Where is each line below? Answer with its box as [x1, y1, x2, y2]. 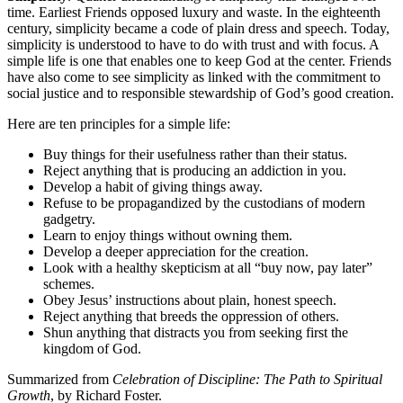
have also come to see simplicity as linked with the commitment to [7, 68, 381, 85]
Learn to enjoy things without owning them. [43, 227, 292, 243]
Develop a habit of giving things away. [43, 178, 263, 194]
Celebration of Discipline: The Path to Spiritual [112, 371, 382, 387]
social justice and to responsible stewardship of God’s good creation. [7, 85, 394, 101]
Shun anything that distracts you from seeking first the [43, 324, 348, 340]
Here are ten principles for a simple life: [7, 115, 230, 131]
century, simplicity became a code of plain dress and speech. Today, [7, 20, 390, 36]
